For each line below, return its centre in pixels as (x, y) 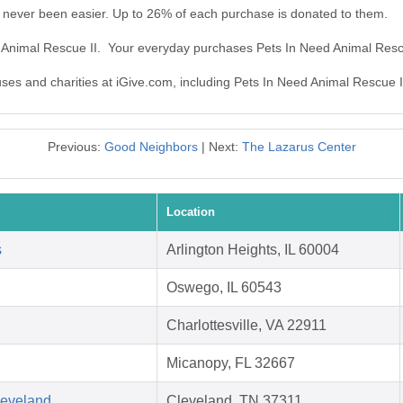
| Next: (219, 147)
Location (191, 212)
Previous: (76, 147)
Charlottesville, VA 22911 (246, 326)
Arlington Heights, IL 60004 (253, 250)
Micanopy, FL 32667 (231, 363)
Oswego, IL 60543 (224, 288)
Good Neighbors (151, 147)
